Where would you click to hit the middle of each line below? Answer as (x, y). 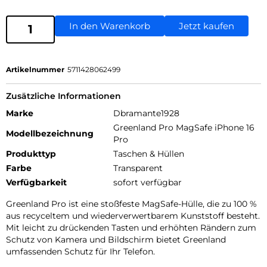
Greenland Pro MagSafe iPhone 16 (184, 127)
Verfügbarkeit (36, 182)
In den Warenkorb (110, 26)
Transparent (138, 168)
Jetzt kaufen (207, 26)
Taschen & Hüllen (149, 153)
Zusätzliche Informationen (63, 96)
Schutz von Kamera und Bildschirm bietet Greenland (116, 239)
